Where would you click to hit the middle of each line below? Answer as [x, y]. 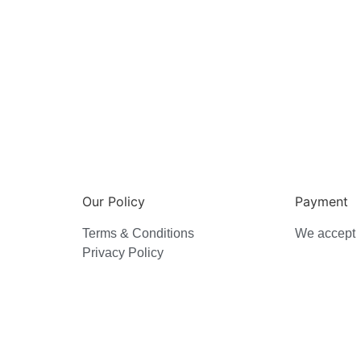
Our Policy [113, 202]
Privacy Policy [122, 253]
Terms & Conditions [138, 234]
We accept [326, 234]
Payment [322, 202]
